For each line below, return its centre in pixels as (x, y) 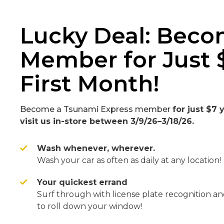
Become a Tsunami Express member (96, 109)
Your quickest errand (82, 182)
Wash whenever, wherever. (96, 148)
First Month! (90, 83)
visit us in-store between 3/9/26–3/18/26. (107, 121)
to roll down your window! (89, 206)
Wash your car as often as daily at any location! (129, 160)
